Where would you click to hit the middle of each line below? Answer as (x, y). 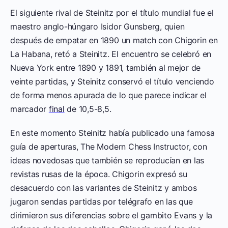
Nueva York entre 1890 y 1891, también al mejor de (106, 67)
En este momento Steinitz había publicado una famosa (112, 133)
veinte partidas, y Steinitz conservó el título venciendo (112, 81)
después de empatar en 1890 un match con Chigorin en (114, 40)
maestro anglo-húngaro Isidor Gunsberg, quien (97, 26)
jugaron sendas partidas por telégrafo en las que (102, 201)
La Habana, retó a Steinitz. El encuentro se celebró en (111, 54)
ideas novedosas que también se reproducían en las (107, 160)
